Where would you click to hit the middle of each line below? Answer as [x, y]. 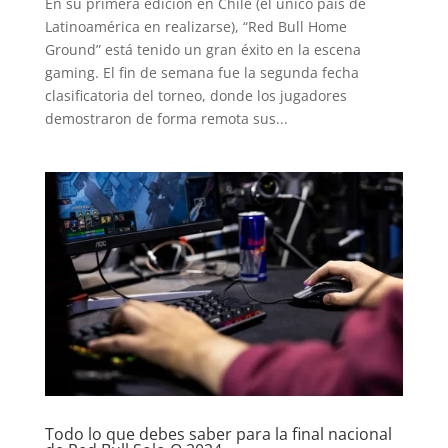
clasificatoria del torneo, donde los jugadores [195, 95]
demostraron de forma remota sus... [166, 118]
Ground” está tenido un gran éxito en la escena [202, 49]
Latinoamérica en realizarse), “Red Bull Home [195, 26]
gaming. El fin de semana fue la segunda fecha [201, 72]
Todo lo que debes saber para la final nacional [218, 433]
